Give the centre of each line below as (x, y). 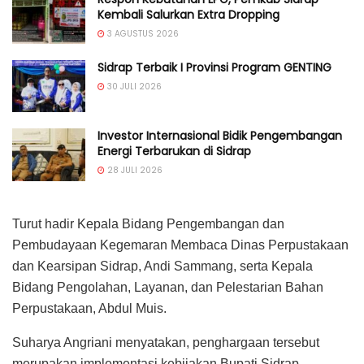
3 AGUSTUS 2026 (142, 33)
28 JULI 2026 (134, 171)
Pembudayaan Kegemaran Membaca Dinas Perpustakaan (180, 245)
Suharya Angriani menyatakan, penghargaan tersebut (166, 342)
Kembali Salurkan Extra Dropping (188, 14)
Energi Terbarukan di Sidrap (174, 152)
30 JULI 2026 (133, 86)
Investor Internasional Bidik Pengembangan (220, 136)
